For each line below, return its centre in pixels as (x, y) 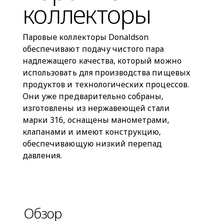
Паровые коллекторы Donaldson (86, 37)
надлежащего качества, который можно (102, 61)
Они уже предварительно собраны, (93, 96)
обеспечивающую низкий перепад (92, 144)
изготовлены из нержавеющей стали (96, 108)
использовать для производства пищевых (107, 73)
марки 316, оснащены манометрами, (96, 120)
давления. (42, 155)
